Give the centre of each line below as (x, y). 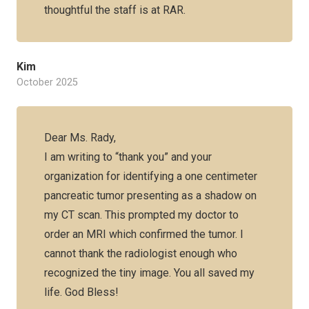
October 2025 (47, 82)
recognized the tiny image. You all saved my (149, 273)
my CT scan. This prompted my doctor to (141, 215)
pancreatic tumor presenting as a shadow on (150, 196)
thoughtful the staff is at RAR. (115, 10)
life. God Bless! (81, 292)
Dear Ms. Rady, (80, 138)
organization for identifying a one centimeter (151, 176)
